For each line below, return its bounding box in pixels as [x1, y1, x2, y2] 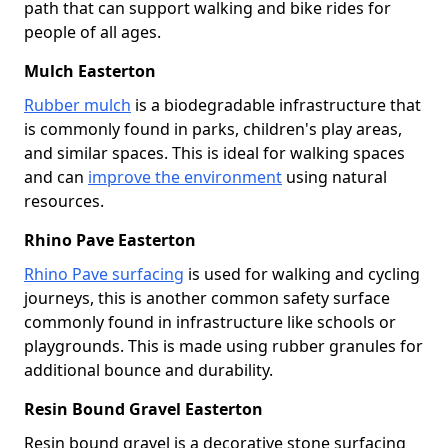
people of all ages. [24, 20, 161, 43]
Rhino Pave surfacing [24, 262, 184, 285]
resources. [24, 189, 104, 212]
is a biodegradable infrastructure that [131, 93, 421, 116]
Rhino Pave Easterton [24, 228, 196, 251]
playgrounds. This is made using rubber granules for [24, 334, 423, 357]
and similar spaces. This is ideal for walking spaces [24, 141, 405, 164]
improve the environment [88, 165, 282, 188]
